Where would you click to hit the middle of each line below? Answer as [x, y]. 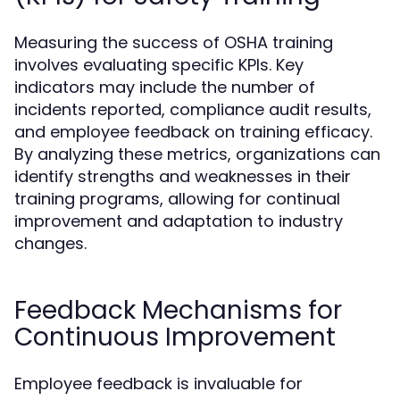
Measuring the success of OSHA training [174, 42]
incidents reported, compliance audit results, [193, 109]
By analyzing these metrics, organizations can [197, 154]
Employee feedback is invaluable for [158, 383]
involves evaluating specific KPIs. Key [159, 65]
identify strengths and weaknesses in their [183, 176]
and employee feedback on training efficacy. [193, 132]
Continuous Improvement [175, 337]
